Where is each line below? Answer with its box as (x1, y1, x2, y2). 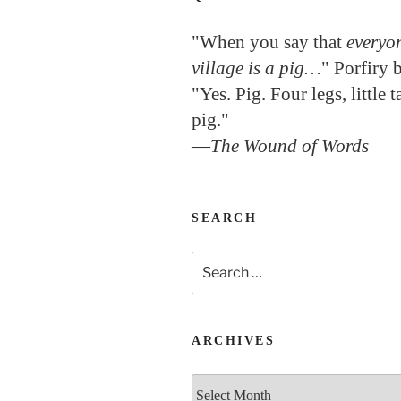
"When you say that (192, 30, 346, 53)
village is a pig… (192, 56, 321, 79)
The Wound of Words (210, 134, 369, 157)
